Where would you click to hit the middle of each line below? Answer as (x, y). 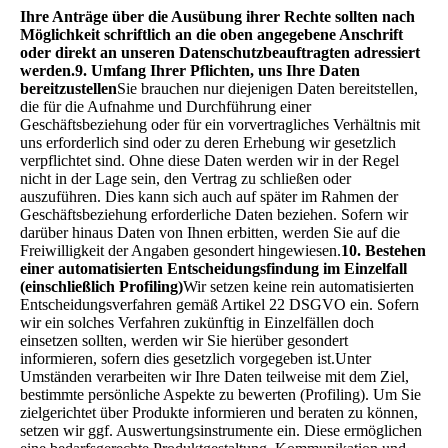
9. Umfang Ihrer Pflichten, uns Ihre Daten (217, 70)
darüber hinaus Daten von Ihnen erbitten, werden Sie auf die (210, 232)
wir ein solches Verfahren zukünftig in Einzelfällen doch (197, 322)
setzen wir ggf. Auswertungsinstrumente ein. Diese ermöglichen (221, 430)
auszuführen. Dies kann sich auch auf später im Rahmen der (209, 196)
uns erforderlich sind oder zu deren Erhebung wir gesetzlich (208, 142)
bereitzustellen (68, 88)
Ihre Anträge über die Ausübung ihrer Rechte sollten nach (217, 16)
